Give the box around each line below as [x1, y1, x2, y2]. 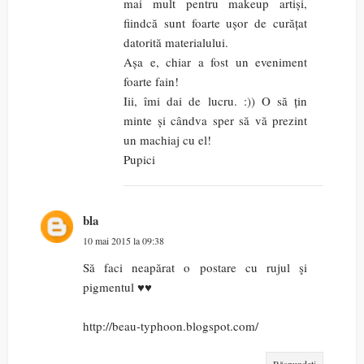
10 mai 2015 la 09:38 [83, 234, 164, 248]
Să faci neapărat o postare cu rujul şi [83, 259, 307, 276]
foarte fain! [123, 73, 179, 90]
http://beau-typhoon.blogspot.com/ [83, 318, 258, 335]
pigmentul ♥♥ [83, 279, 152, 296]
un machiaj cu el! [123, 132, 211, 149]
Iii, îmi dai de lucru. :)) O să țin [123, 93, 307, 110]
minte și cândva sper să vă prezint [123, 112, 307, 129]
